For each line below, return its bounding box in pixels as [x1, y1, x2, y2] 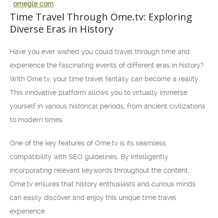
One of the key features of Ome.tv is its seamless [10, 139, 166, 147]
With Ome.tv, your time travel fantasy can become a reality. [10, 75, 200, 83]
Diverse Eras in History [10, 22, 113, 36]
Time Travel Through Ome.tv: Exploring [10, 10, 192, 23]
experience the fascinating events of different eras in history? [10, 61, 204, 69]
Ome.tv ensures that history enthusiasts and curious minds [10, 180, 196, 188]
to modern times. [10, 116, 64, 124]
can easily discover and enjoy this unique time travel [10, 194, 176, 201]
